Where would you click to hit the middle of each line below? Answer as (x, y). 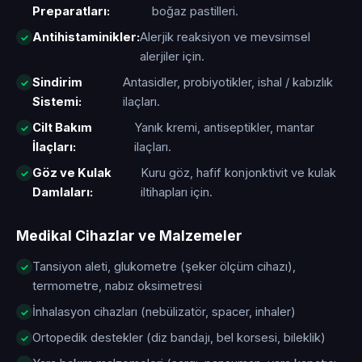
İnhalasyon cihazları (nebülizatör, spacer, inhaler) (164, 312)
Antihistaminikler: (86, 37)
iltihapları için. (176, 192)
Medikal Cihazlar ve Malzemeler (129, 236)
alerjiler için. (172, 57)
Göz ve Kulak (72, 173)
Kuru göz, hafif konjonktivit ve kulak (238, 173)
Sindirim (57, 82)
